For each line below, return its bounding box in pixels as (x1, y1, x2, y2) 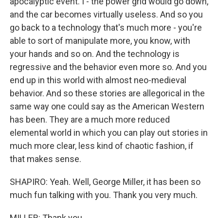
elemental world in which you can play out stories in (10, 127, 208, 138)
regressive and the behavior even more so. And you (10, 62, 207, 72)
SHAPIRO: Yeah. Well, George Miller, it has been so (10, 177, 200, 187)
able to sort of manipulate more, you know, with (10, 36, 190, 46)
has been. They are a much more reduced (10, 114, 170, 125)
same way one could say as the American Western (10, 101, 204, 111)
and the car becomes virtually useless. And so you (10, 9, 203, 19)
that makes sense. (10, 154, 81, 164)
